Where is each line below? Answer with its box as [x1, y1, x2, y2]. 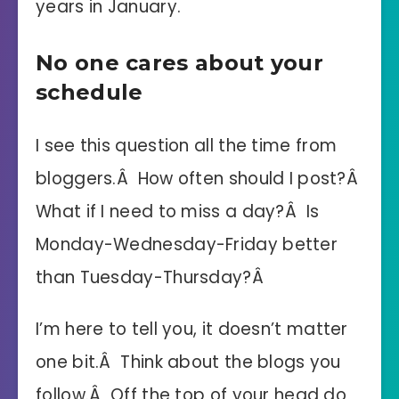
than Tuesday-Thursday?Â [36, 265, 264, 290]
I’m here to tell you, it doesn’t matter [36, 316, 348, 341]
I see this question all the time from [36, 134, 338, 159]
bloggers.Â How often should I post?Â [36, 167, 363, 191]
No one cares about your [36, 49, 323, 76]
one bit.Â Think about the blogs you [36, 349, 341, 374]
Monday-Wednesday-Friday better [36, 232, 338, 257]
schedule [36, 78, 143, 105]
